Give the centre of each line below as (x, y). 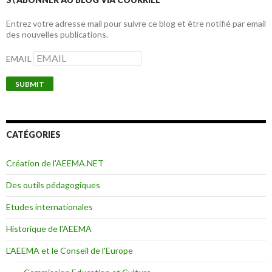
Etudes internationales (49, 207)
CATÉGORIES (33, 134)
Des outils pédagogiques (53, 185)
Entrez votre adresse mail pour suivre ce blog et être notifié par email (136, 23)
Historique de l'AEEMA (49, 229)
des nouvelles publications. (57, 34)
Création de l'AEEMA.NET (55, 163)
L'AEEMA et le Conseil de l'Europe (70, 250)
